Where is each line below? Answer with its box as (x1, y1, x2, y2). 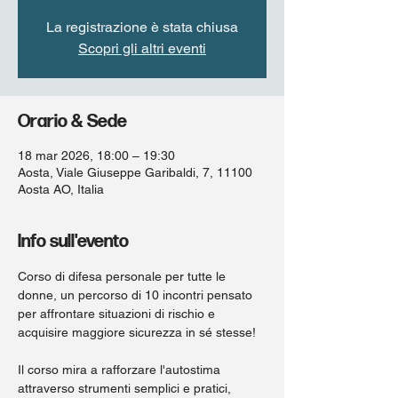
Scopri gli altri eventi (78, 40, 206, 57)
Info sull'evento (18, 231, 129, 252)
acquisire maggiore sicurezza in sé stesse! (18, 325, 256, 339)
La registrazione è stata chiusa (46, 19, 238, 36)
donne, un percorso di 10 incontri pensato (18, 288, 256, 302)
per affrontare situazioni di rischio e (18, 306, 219, 321)
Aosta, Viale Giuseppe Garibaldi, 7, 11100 (18, 165, 252, 179)
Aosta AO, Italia (18, 182, 104, 196)
